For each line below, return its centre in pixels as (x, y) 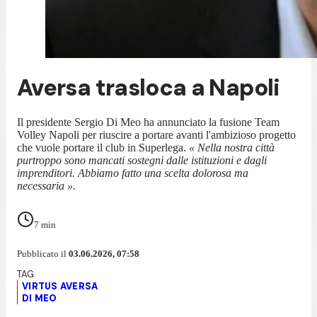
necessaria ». (46, 185)
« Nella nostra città (232, 147)
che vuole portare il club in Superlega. (103, 147)
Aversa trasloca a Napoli (149, 88)
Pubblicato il (43, 253)
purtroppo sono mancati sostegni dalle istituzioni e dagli (142, 160)
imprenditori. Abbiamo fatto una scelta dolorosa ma (133, 173)
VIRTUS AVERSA (60, 286)
